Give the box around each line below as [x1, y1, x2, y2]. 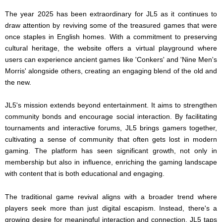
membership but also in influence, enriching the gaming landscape [5, 158, 217, 166]
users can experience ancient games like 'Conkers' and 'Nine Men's [5, 55, 217, 63]
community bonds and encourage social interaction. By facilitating [5, 112, 217, 121]
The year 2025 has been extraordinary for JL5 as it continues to [5, 9, 217, 18]
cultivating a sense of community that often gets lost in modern [5, 135, 217, 144]
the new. [5, 78, 31, 86]
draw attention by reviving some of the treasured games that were [5, 21, 217, 29]
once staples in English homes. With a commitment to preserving [5, 32, 217, 41]
